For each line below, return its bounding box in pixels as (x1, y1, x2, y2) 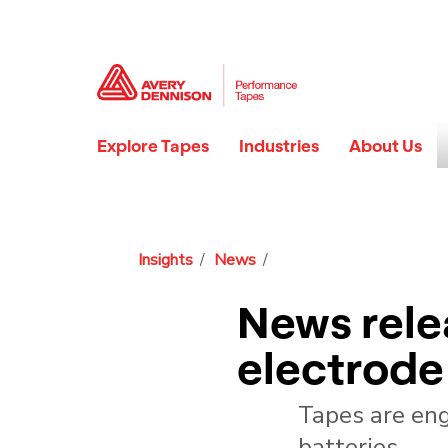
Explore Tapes (97, 135, 209, 157)
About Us (349, 135, 422, 157)
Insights (138, 249, 193, 272)
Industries (239, 135, 319, 157)
